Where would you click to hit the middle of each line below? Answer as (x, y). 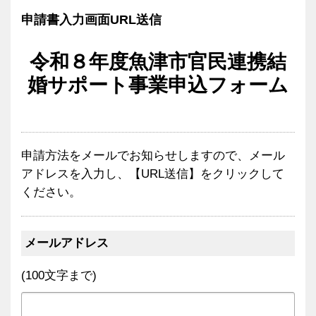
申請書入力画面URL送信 (91, 20)
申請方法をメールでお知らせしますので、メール (153, 156)
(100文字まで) (59, 275)
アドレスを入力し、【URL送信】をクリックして (153, 174)
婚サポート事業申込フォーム (158, 85)
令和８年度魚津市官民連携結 (158, 62)
